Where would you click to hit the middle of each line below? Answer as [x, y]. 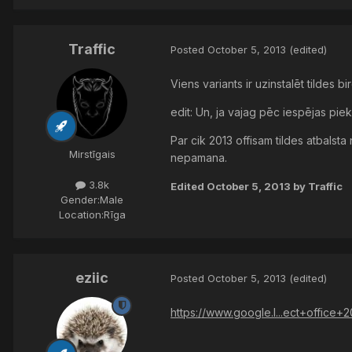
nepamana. [199, 157]
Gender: [80, 200]
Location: [81, 215]
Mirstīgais [92, 154]
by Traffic [317, 186]
